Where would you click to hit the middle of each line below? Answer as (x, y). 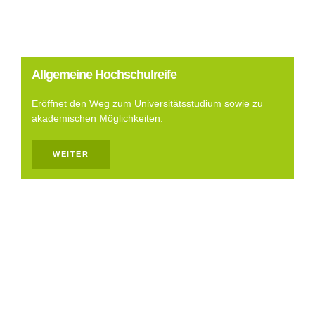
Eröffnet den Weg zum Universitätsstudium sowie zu (147, 103)
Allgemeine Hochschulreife (104, 75)
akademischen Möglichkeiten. (97, 118)
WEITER (71, 154)
